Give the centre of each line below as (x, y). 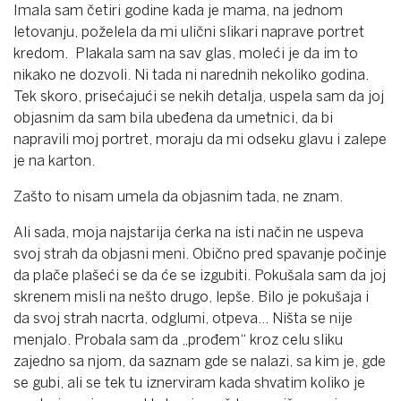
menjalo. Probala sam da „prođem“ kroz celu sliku (178, 340)
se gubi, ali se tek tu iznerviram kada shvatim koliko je (189, 383)
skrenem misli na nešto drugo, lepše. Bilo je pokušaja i (191, 297)
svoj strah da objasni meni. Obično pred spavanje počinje (200, 254)
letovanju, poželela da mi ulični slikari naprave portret (189, 32)
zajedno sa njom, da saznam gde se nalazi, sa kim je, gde (200, 361)
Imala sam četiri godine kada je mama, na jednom (178, 10)
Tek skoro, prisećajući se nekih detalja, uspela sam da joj (199, 96)
